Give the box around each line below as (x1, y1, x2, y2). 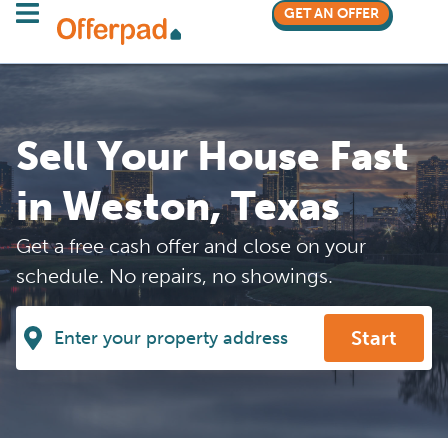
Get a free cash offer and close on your (16, 234, 366, 258)
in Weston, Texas (16, 182, 340, 230)
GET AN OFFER (283, 5, 379, 22)
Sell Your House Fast (16, 132, 409, 180)
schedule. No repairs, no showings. (16, 264, 333, 288)
